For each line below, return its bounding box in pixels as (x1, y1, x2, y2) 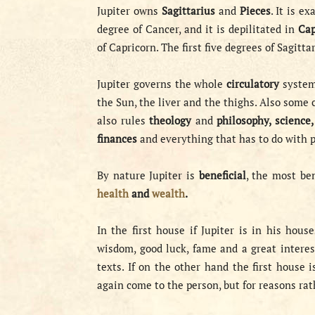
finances (97, 131, 137, 146)
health (97, 186, 129, 200)
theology (149, 113, 195, 127)
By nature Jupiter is (97, 168, 199, 182)
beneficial (198, 168, 246, 182)
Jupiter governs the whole (97, 77, 227, 91)
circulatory (226, 77, 283, 91)
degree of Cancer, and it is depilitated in (97, 22, 298, 36)
